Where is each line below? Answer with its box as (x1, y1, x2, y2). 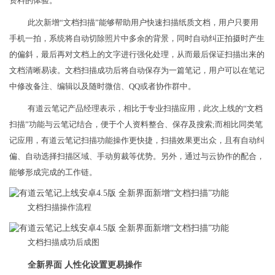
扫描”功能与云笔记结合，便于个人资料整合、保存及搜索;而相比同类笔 (9, 120, 263, 130)
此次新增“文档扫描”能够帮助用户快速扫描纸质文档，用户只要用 (28, 18, 258, 28)
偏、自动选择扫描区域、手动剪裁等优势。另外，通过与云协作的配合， (9, 152, 265, 161)
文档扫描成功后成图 (28, 238, 99, 247)
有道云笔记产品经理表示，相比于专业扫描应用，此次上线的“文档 (28, 104, 263, 114)
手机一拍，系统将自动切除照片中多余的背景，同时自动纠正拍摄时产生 (9, 34, 265, 44)
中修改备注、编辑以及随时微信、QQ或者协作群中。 (9, 82, 196, 91)
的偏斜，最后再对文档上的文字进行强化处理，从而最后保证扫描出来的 (9, 50, 265, 60)
